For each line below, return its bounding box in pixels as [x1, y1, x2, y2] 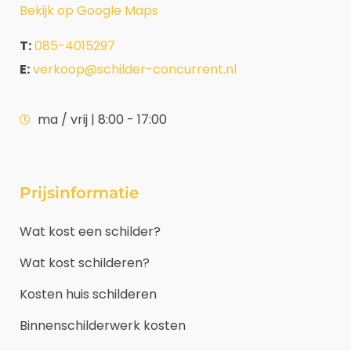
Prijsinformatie [20, 183, 139, 202]
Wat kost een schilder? [20, 222, 161, 241]
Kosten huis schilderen [20, 284, 157, 303]
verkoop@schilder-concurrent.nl [33, 60, 237, 78]
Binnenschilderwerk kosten [20, 316, 186, 335]
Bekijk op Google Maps [20, 2, 158, 20]
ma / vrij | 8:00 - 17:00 [37, 110, 167, 128]
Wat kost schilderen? [20, 253, 150, 272]
